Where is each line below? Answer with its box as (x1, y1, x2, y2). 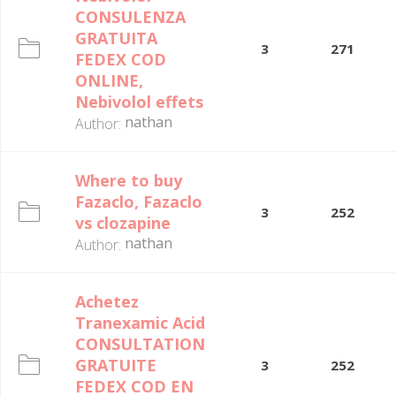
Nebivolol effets (75, 91, 203, 112)
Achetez (75, 291, 139, 312)
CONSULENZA (75, 6, 186, 27)
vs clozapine (75, 212, 171, 233)
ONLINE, (75, 70, 143, 91)
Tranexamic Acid (75, 312, 205, 333)
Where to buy (75, 170, 182, 191)
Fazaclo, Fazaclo (75, 191, 202, 212)
